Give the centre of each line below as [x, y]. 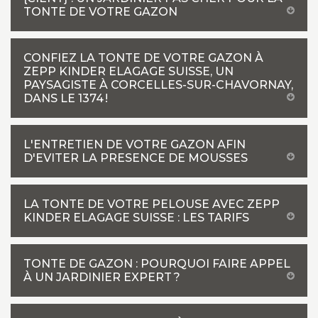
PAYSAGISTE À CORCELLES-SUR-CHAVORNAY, [158, 85]
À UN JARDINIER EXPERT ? [102, 277]
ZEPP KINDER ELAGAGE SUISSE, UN [128, 71]
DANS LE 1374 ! [66, 98]
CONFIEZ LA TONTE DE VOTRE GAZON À [143, 58]
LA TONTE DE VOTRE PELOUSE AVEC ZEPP [152, 204]
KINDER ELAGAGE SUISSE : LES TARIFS [136, 218]
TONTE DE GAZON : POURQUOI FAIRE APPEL [157, 264]
